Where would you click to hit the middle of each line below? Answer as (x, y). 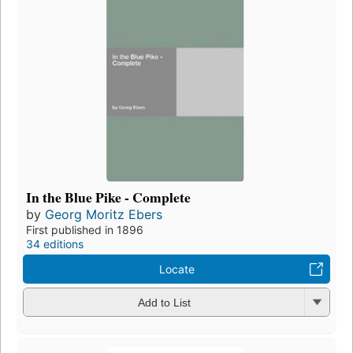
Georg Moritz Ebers (104, 214)
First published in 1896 (85, 229)
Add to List (164, 303)
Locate (176, 269)
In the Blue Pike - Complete (108, 197)
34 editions (55, 243)
